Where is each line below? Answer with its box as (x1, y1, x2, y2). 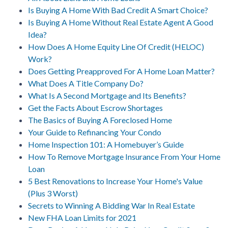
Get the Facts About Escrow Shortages (28, 102, 163, 112)
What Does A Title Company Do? (28, 78, 144, 88)
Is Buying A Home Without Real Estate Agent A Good (28, 17, 213, 27)
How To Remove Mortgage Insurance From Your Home (28, 151, 220, 161)
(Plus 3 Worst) (28, 188, 78, 198)
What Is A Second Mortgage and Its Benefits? (28, 90, 186, 100)
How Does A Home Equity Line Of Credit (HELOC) (28, 41, 204, 51)
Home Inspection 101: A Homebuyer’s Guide (28, 139, 184, 149)
